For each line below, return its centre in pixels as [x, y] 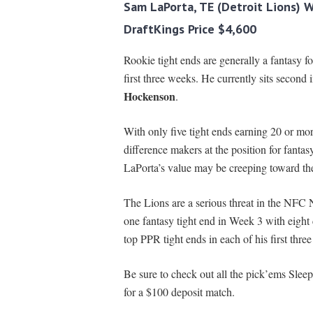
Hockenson [149, 96]
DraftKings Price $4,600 [190, 29]
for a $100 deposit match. [179, 292]
